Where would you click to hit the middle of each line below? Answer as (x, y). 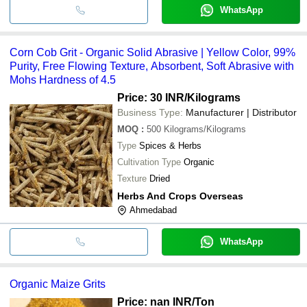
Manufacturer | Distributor (241, 112)
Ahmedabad (153, 210)
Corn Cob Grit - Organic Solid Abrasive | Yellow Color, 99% (152, 52)
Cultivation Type (149, 162)
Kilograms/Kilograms (205, 129)
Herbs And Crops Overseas (180, 196)
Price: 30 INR (151, 97)
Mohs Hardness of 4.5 (63, 79)
